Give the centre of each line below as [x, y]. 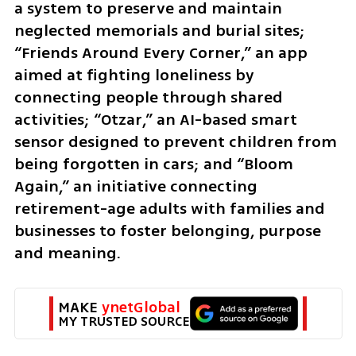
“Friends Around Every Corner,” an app [161, 52]
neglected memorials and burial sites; [159, 30]
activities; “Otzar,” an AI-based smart [155, 119]
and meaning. [67, 253]
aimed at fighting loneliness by [134, 75]
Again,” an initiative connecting [135, 186]
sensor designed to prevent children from [175, 141]
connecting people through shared [148, 97]
